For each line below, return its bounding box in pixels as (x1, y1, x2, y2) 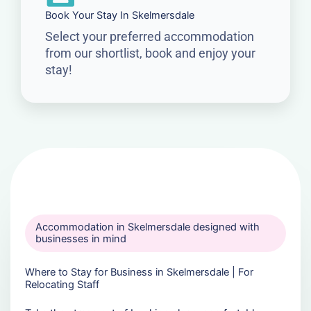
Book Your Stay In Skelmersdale (45, 8, 194, 22)
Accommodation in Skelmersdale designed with (35, 220, 260, 233)
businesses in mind (35, 232, 126, 245)
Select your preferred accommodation (45, 28, 254, 44)
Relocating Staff (24, 278, 99, 291)
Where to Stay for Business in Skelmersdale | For (24, 265, 253, 278)
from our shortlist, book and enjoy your (45, 45, 255, 60)
